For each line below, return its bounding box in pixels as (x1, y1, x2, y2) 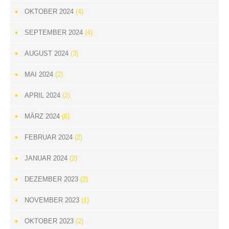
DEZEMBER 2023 (25, 175, 78, 183)
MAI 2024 (25, 71, 53, 78)
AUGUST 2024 (25, 50, 68, 57)
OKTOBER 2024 (25, 8, 74, 15)
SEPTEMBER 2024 (25, 29, 83, 36)
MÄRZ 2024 (25, 112, 60, 120)
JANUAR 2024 (25, 154, 67, 162)
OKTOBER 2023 (25, 217, 74, 225)
